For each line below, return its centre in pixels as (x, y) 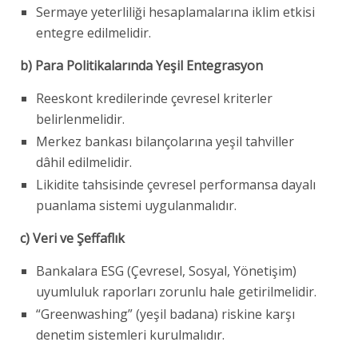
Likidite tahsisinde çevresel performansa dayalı (176, 184)
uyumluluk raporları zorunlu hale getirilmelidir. (176, 291)
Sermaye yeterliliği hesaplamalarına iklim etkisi (175, 12)
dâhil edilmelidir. (84, 162)
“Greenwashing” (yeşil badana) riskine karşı (165, 314)
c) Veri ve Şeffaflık (72, 238)
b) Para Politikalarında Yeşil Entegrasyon (141, 65)
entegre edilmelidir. (93, 32)
